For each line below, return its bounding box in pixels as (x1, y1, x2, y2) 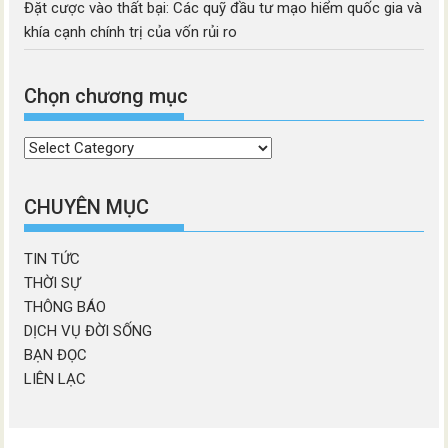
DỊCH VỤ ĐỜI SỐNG (24, 321, 153, 340)
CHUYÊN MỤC (24, 194, 150, 219)
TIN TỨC (24, 249, 81, 268)
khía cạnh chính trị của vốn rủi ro (24, 22, 238, 41)
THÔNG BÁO (24, 297, 107, 316)
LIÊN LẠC (24, 369, 87, 388)
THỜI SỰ (24, 273, 81, 292)
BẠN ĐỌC (24, 345, 88, 364)
